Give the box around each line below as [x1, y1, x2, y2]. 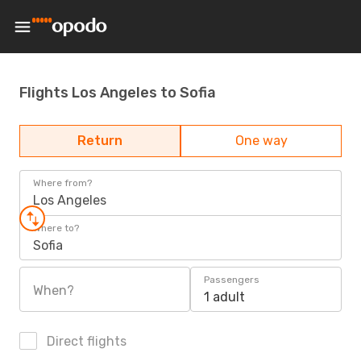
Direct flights [44, 334, 127, 349]
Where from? [33, 177, 92, 189]
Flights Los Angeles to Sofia [19, 83, 216, 102]
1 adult [204, 289, 245, 305]
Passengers [204, 274, 259, 285]
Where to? [33, 222, 79, 234]
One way [234, 133, 288, 148]
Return [77, 133, 122, 148]
